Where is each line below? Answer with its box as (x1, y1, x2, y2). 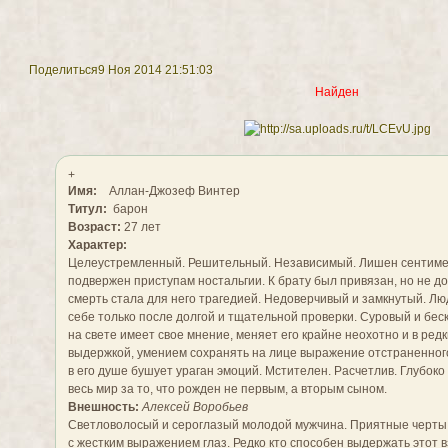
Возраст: (68, 219, 122, 234)
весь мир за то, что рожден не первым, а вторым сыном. (68, 381, 388, 396)
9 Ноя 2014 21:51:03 (98, 63, 213, 78)
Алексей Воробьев (139, 399, 249, 414)
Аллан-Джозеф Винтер (97, 183, 250, 198)
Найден (315, 85, 360, 100)
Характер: (68, 237, 128, 252)
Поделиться (29, 63, 98, 78)
